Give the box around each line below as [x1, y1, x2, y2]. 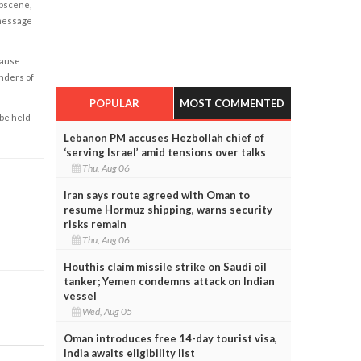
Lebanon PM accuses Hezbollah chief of [63, 131, 264, 144]
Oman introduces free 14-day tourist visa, [63, 331, 277, 345]
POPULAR [89, 96, 139, 110]
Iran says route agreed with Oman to [63, 188, 250, 201]
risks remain [63, 217, 127, 230]
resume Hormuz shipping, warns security [63, 202, 272, 216]
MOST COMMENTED [180, 96, 285, 110]
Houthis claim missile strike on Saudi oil [63, 259, 267, 273]
